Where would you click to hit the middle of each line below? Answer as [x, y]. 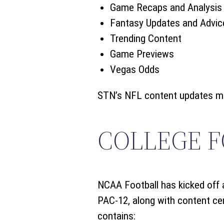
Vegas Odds [134, 70]
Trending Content [145, 39]
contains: [116, 216]
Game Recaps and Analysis [166, 8]
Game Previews [142, 54]
